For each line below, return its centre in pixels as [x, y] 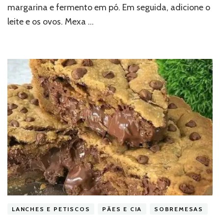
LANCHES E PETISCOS [51, 209]
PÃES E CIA [122, 209]
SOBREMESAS [179, 209]
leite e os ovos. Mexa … [51, 21]
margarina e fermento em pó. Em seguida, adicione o [109, 7]
